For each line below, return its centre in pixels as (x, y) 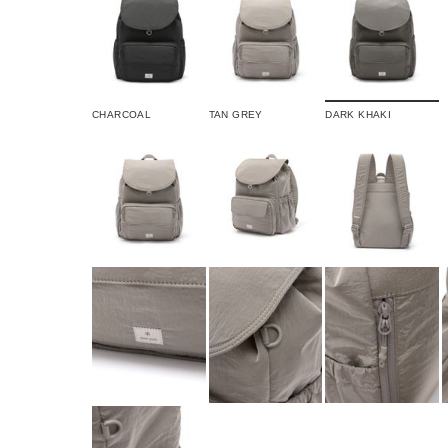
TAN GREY (235, 115)
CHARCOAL (122, 115)
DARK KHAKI (358, 115)
